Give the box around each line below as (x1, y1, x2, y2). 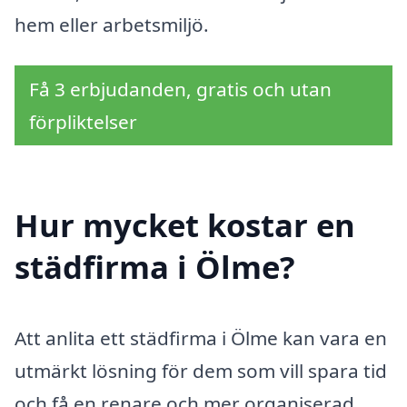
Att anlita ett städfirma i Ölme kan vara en (15, 324, 387, 351)
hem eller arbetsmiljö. (15, 11, 209, 37)
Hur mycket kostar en (15, 203, 355, 246)
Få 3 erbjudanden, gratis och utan (29, 76, 332, 103)
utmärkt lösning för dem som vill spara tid (15, 357, 387, 383)
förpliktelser (29, 109, 137, 135)
